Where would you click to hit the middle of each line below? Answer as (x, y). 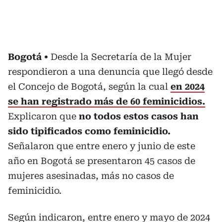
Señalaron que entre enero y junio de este (102, 146)
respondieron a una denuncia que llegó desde (110, 72)
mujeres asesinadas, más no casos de (91, 176)
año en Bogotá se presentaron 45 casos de (102, 161)
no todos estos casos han (139, 116)
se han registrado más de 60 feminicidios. (107, 101)
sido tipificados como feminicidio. (89, 131)
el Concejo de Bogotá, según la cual (89, 86)
